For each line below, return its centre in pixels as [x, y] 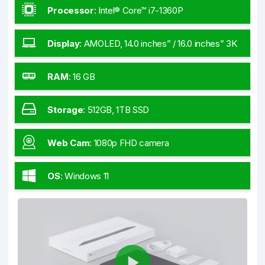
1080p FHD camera [131, 143]
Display [64, 43]
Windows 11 [87, 176]
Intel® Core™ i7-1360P [140, 10]
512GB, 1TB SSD [118, 109]
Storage [65, 109]
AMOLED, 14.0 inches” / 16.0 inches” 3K [160, 43]
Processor [71, 10]
